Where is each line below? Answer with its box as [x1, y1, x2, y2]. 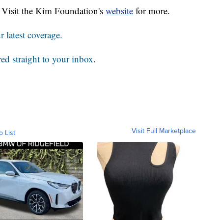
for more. [133, 4, 170, 17]
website [106, 4, 133, 17]
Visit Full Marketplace [132, 126, 196, 137]
